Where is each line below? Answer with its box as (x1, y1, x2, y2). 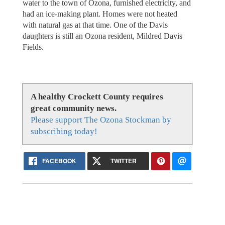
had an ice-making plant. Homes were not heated (22, 9, 177, 18)
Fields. (22, 42, 44, 51)
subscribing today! (30, 127, 97, 137)
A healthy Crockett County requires (30, 92, 163, 102)
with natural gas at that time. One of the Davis (22, 20, 168, 29)
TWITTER (110, 156, 137, 166)
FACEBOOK (42, 156, 77, 166)
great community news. (30, 103, 117, 114)
